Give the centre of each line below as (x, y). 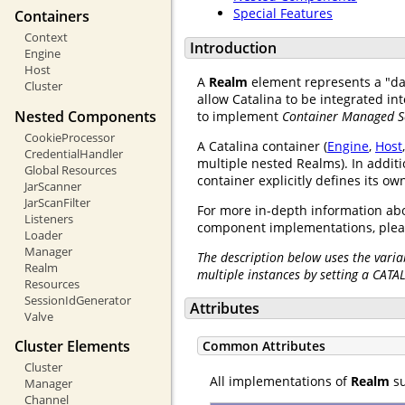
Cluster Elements (72, 346)
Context (46, 38)
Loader (43, 235)
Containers (52, 17)
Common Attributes (264, 345)
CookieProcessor (69, 137)
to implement (240, 116)
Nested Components (85, 116)
